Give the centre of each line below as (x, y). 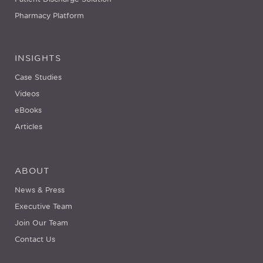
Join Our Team (41, 222)
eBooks (28, 110)
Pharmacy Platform (49, 15)
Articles (28, 126)
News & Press (40, 190)
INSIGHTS (38, 58)
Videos (27, 93)
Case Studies (38, 77)
